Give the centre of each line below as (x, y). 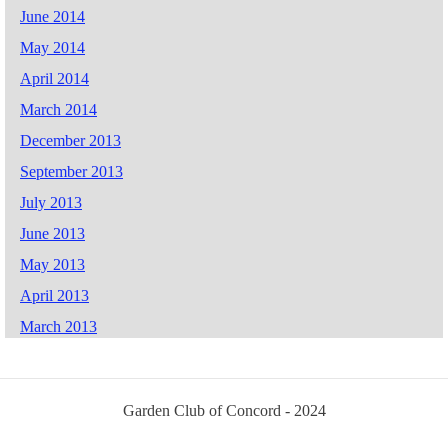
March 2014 (58, 109)
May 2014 (52, 47)
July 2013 (51, 202)
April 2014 (54, 78)
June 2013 (52, 233)
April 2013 (54, 295)
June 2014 (52, 16)
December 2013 (70, 140)
